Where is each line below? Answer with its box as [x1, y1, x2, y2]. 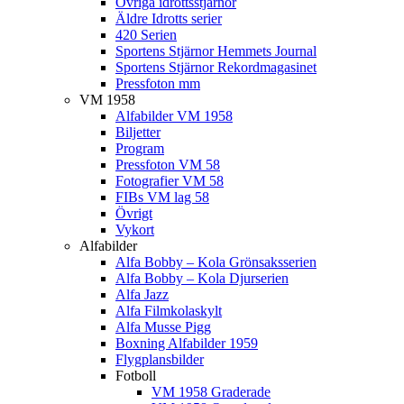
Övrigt [115, 205, 152, 221]
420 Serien [115, 26, 177, 42]
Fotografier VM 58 [115, 172, 224, 188]
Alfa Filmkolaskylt [115, 302, 222, 318]
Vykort [115, 221, 154, 237]
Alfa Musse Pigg [115, 318, 211, 335]
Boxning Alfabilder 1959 [115, 335, 258, 351]
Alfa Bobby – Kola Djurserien [115, 270, 289, 286]
